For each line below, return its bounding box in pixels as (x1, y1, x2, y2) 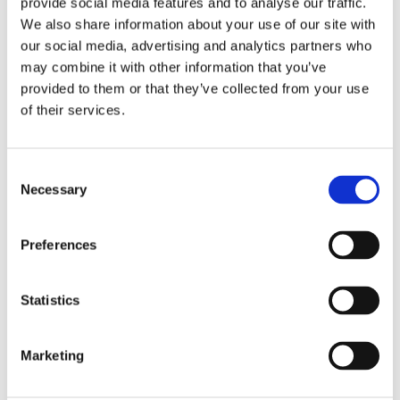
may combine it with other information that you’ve (21, 59, 327, 75)
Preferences (21, 237, 97, 253)
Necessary (21, 181, 87, 197)
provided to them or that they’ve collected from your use (21, 80, 369, 96)
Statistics (21, 292, 79, 308)
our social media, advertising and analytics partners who (21, 37, 371, 54)
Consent (6, 163, 56, 179)
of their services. (21, 102, 125, 118)
